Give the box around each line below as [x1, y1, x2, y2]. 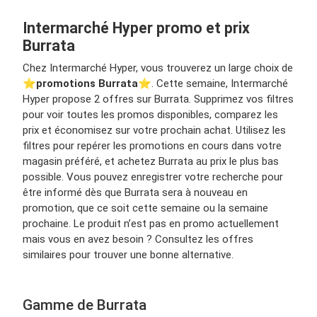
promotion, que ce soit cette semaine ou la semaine [23, 201, 268, 214]
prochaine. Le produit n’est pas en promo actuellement [23, 217, 279, 230]
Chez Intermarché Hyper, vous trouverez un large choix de [23, 61, 293, 74]
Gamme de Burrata [23, 296, 146, 313]
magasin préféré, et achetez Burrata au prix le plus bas [23, 154, 279, 168]
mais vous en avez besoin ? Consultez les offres [23, 232, 253, 246]
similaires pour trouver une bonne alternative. [23, 248, 234, 261]
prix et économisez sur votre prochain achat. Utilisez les [23, 123, 286, 137]
